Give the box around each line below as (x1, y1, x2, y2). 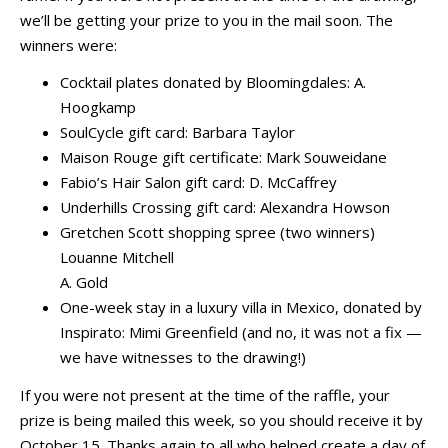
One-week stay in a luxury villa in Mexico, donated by (60, 297, 422, 318)
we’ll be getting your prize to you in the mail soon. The (20, 9, 393, 30)
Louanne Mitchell (60, 247, 174, 268)
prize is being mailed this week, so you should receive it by (20, 409, 423, 430)
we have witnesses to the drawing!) (60, 347, 306, 368)
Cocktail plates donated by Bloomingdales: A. (60, 72, 366, 93)
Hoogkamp (60, 97, 136, 118)
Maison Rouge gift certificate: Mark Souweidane (60, 147, 387, 168)
